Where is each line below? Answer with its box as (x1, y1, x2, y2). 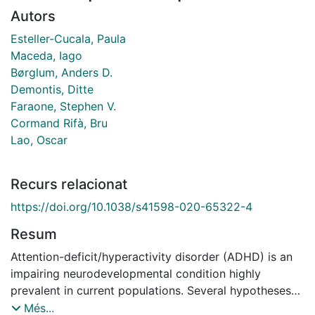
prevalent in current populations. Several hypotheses (11, 283, 291, 297)
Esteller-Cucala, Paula (11, 31, 126, 46)
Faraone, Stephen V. (11, 98, 116, 113)
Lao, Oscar (11, 132, 67, 147)
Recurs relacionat (11, 175, 127, 193)
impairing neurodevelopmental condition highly (11, 266, 261, 281)
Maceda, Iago (11, 48, 82, 63)
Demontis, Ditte (11, 82, 94, 96)
